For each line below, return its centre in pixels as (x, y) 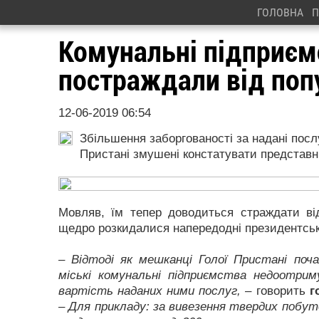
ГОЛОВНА (280, 12)
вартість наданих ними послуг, (150, 291)
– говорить (275, 291)
